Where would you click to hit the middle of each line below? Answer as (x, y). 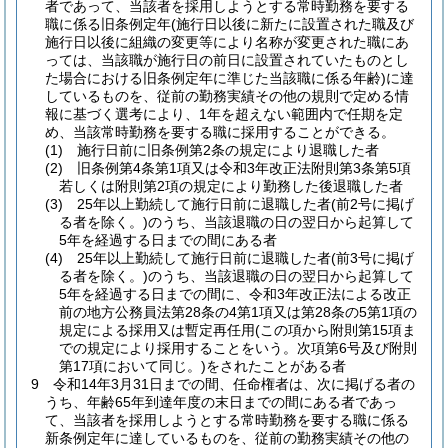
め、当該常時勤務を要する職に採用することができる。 (220, 132)
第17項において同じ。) (132, 366)
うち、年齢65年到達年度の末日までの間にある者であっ (221, 402)
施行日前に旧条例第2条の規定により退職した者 (228, 150)
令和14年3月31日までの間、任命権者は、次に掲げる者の (234, 384)
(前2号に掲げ (372, 204)
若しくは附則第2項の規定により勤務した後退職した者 (231, 186)
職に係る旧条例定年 (108, 24)
